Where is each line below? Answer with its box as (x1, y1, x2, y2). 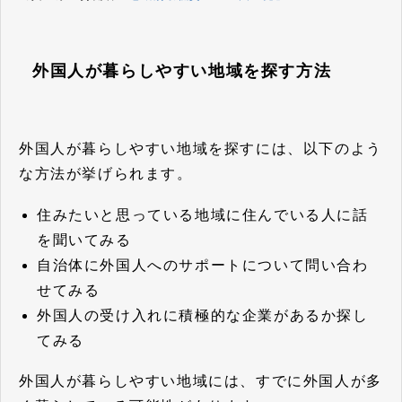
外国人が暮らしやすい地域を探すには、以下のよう (19, 140, 382, 156)
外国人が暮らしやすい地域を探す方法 (32, 62, 332, 81)
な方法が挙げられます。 (19, 165, 193, 181)
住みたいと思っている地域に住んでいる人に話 (37, 206, 369, 223)
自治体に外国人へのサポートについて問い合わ (37, 257, 369, 273)
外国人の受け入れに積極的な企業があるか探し (37, 307, 369, 323)
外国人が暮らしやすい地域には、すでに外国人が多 (19, 373, 382, 389)
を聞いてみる (37, 232, 132, 248)
